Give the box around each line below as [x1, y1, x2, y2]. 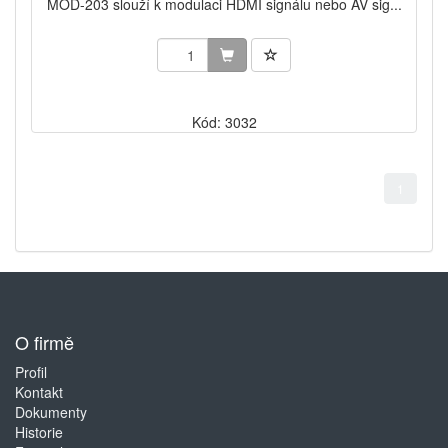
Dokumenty [15, 401, 87, 422]
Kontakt [15, 381, 63, 402]
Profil [15, 361, 47, 382]
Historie [15, 421, 63, 442]
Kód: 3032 [191, 111, 257, 132]
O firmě [15, 328, 74, 355]
